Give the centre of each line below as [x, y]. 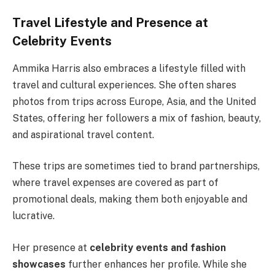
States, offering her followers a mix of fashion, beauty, [137, 118]
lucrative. [33, 216]
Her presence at [51, 247]
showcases [39, 264]
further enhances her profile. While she [156, 264]
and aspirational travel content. [83, 134]
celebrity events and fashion [158, 247]
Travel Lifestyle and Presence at [110, 23]
